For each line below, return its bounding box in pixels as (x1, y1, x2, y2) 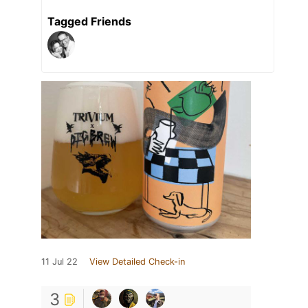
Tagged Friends (47, 14, 131, 29)
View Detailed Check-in (89, 256, 185, 267)
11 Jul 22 (41, 256, 78, 267)
